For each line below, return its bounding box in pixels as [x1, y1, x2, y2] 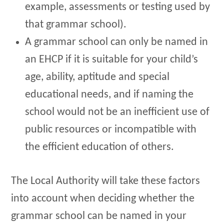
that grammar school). [25, 18, 127, 30]
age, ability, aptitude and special [25, 71, 170, 83]
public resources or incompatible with [25, 123, 197, 135]
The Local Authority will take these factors [11, 175, 200, 187]
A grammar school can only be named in [25, 36, 208, 48]
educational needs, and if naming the [25, 88, 194, 100]
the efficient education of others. [25, 141, 174, 153]
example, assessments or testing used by [25, 1, 210, 13]
